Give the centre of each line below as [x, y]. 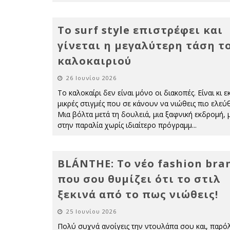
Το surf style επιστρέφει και [140, 30]
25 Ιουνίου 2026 [91, 211]
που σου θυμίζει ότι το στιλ [139, 179]
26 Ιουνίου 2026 [91, 78]
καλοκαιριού [94, 61]
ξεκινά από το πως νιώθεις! [138, 194]
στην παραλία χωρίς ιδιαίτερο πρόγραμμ [125, 125]
